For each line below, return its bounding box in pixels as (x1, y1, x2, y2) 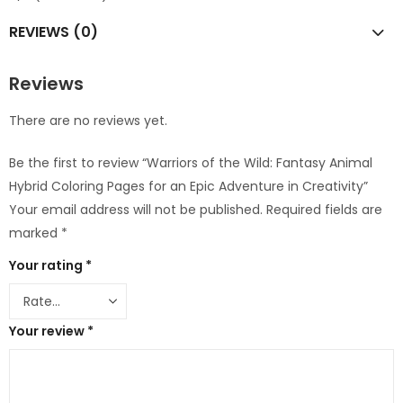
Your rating (9, 255, 85, 274)
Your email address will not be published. (9, 200, 263, 219)
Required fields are (266, 200, 382, 219)
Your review (9, 321, 87, 340)
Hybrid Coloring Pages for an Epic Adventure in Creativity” (9, 176, 368, 195)
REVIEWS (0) (9, 22, 98, 43)
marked (9, 223, 61, 242)
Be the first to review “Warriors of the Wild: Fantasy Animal (9, 153, 372, 172)
